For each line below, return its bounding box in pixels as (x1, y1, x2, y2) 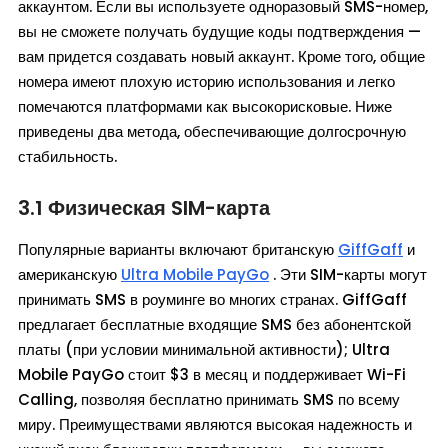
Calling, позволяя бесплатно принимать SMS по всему (18, 389, 400, 411)
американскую (18, 264, 121, 286)
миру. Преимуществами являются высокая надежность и (18, 414, 412, 436)
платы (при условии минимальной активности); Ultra (18, 339, 390, 361)
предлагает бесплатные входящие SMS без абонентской (18, 314, 411, 336)
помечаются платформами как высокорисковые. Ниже (18, 96, 392, 118)
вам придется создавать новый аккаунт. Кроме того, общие (18, 46, 425, 68)
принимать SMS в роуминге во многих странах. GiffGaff (18, 289, 407, 311)
